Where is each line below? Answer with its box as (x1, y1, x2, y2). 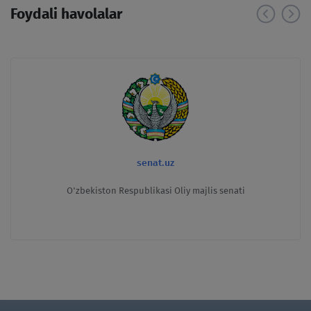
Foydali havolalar (10, 4, 122, 23)
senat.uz (137, 156, 174, 169)
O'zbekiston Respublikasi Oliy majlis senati (66, 185, 245, 196)
